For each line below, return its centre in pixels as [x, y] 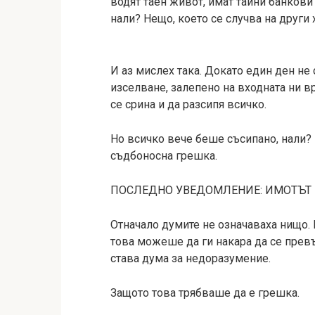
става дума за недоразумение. [191, 258]
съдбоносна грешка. [164, 156]
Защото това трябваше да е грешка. [205, 293]
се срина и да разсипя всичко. [188, 104]
